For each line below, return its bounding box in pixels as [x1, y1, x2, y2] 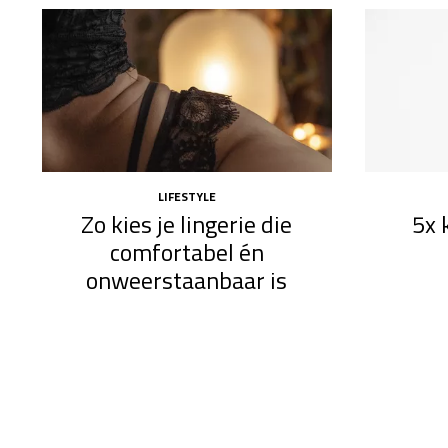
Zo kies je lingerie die [81, 206, 293, 243]
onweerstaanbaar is [86, 262, 288, 299]
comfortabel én [109, 234, 264, 271]
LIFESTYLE [157, 186, 216, 206]
